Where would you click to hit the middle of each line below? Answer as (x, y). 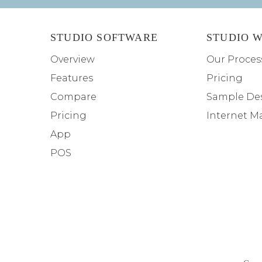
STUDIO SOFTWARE (104, 38)
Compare (73, 97)
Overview (73, 60)
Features (72, 78)
